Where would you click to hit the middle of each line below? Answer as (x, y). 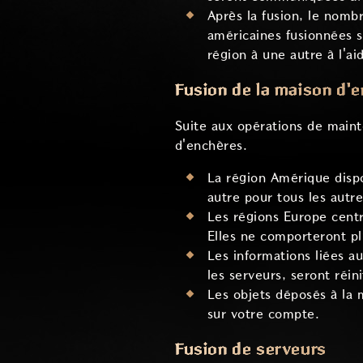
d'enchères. (211, 145)
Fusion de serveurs (251, 349)
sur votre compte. (264, 314)
